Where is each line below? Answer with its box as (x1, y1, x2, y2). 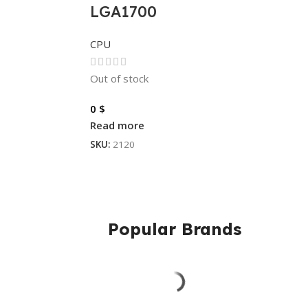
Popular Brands (108, 218, 241, 239)
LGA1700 (89, 2, 157, 21)
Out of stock (89, 71, 148, 85)
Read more (89, 118, 144, 132)
